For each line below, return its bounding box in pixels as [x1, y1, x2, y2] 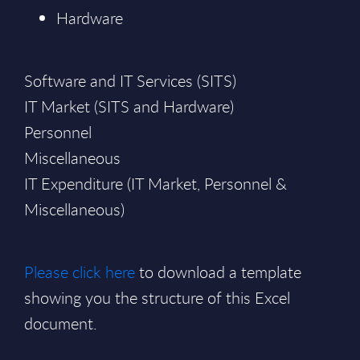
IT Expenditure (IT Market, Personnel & [24, 173, 287, 194]
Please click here [24, 261, 135, 283]
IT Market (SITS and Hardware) [24, 96, 234, 117]
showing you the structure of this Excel [24, 287, 290, 309]
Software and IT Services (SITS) [24, 70, 236, 92]
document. [24, 313, 97, 334]
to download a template [135, 261, 301, 283]
